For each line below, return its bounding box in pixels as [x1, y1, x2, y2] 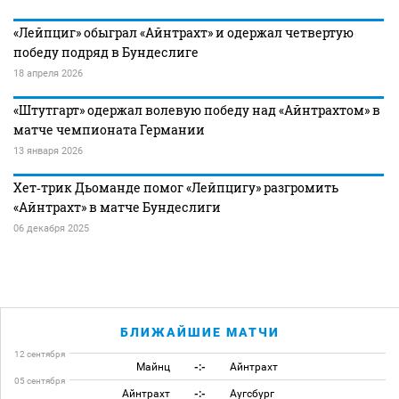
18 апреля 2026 [13, 68, 83, 79]
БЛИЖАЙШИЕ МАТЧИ [120, 325, 280, 339]
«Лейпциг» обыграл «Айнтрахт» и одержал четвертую [13, 24, 354, 41]
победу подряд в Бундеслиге [13, 44, 199, 61]
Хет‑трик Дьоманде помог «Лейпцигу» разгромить [13, 179, 338, 196]
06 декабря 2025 [13, 223, 89, 234]
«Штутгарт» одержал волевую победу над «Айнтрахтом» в [13, 102, 380, 118]
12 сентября [14, 349, 65, 359]
